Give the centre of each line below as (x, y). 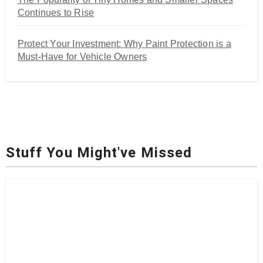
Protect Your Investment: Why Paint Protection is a (124, 44)
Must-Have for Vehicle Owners (82, 57)
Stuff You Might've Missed (99, 153)
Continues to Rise (56, 13)
